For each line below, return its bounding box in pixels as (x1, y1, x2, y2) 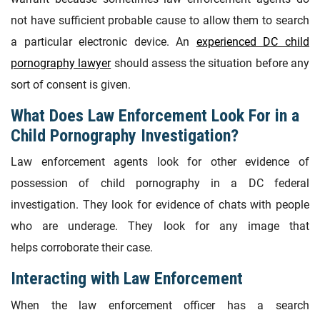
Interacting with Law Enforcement (11, 269, 243, 289)
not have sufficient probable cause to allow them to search (11, 13, 309, 27)
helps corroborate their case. (11, 241, 153, 255)
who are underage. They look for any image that (11, 219, 309, 234)
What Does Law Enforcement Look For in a (11, 105, 299, 126)
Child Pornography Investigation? (11, 125, 239, 146)
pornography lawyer (11, 56, 111, 70)
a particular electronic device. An (11, 34, 196, 49)
